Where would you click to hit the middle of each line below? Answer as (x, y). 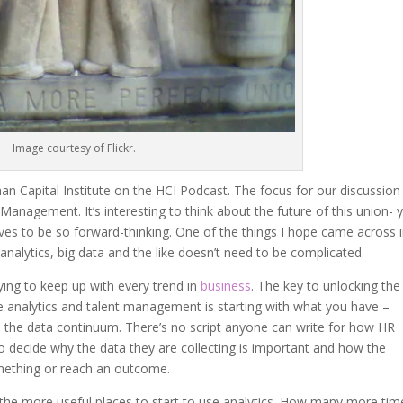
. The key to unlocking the (326, 286)
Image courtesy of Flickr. (74, 148)
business (226, 286)
